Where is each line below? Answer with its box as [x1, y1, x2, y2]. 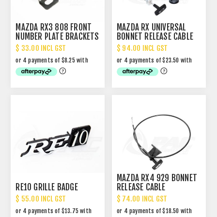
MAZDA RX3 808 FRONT [15, 22, 92, 32]
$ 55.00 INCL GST [15, 194, 66, 204]
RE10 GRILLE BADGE [15, 182, 78, 193]
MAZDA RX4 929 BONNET [117, 173, 198, 184]
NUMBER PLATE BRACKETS [15, 31, 99, 42]
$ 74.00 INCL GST [117, 194, 168, 204]
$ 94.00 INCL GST [117, 43, 168, 53]
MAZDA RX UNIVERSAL [117, 22, 186, 32]
